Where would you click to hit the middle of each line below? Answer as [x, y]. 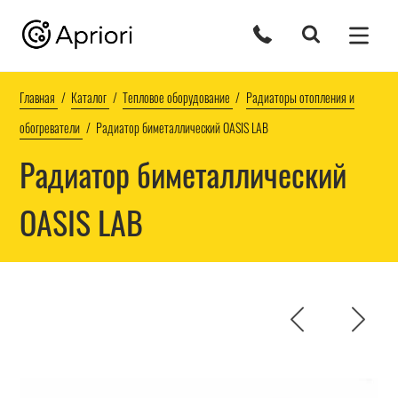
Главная [38, 98]
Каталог [89, 98]
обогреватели [50, 128]
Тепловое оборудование [176, 98]
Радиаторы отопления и [300, 98]
